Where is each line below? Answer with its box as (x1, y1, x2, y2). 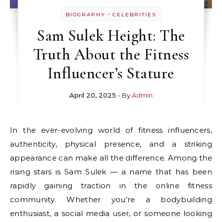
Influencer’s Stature (47, 63, 174, 83)
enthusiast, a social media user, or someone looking (10, 209, 212, 219)
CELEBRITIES (112, 11, 156, 18)
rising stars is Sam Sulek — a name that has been (10, 167, 212, 177)
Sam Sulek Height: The (37, 26, 185, 46)
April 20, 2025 (69, 91, 116, 100)
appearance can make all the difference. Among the (10, 153, 212, 163)
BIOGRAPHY (65, 11, 106, 18)
